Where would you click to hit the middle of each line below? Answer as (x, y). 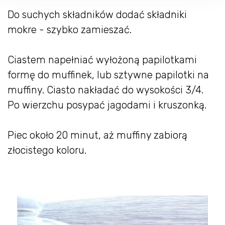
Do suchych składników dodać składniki (97, 15)
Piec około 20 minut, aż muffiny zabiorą (97, 135)
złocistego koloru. (47, 150)
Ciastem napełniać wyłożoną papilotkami (102, 60)
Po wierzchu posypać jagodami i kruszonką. (107, 105)
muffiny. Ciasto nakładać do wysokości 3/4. (105, 90)
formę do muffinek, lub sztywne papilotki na (108, 75)
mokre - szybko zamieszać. (70, 30)
